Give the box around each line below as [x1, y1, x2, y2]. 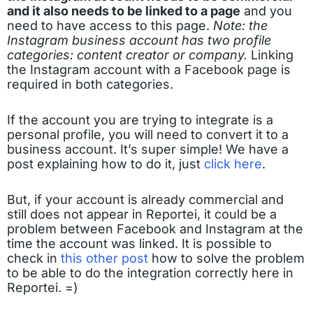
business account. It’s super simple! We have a [7, 142, 289, 156]
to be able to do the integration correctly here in [7, 265, 293, 280]
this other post [61, 251, 148, 265]
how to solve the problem [148, 251, 305, 265]
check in [7, 251, 61, 265]
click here [204, 156, 262, 171]
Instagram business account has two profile [7, 33, 271, 48]
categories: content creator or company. [7, 48, 247, 62]
